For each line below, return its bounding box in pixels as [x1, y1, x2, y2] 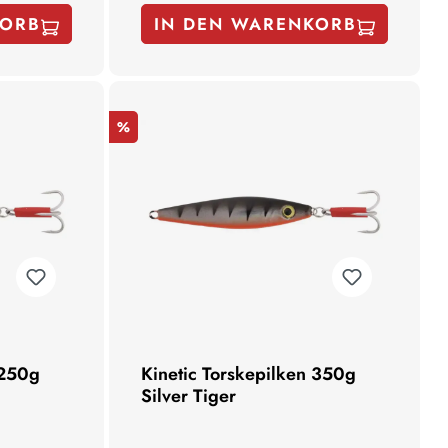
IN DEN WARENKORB [154, 11, 358, 36]
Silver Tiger [141, 382, 237, 409]
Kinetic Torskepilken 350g [141, 360, 357, 387]
